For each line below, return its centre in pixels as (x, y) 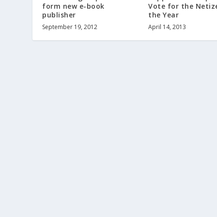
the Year (163, 15)
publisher (59, 15)
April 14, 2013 (167, 27)
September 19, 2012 (70, 27)
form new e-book (73, 6)
